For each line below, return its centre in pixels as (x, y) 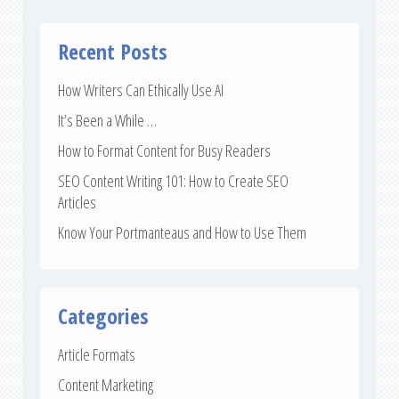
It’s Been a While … (107, 121)
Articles (77, 203)
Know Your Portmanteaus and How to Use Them (182, 233)
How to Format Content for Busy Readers (164, 151)
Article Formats (97, 355)
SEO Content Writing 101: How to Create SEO (173, 181)
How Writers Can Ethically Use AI (141, 90)
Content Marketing (106, 385)
